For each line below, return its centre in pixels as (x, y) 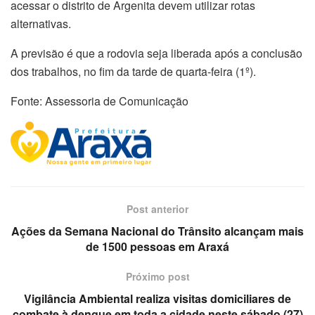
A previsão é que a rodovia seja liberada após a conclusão (156, 53)
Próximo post (157, 277)
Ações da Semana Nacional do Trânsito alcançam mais (157, 231)
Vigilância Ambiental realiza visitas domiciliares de (157, 299)
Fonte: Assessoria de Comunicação (99, 101)
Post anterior (157, 209)
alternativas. (41, 23)
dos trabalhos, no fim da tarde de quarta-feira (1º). (133, 71)
